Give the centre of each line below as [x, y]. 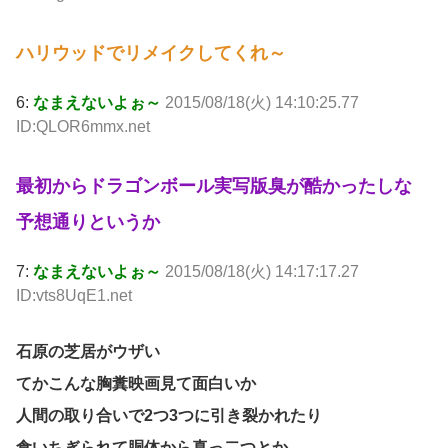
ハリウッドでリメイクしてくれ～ [151, 52]
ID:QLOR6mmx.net [83, 126]
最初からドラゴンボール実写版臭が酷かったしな [214, 185]
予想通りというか [88, 221]
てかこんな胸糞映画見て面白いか [136, 384]
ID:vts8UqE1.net [74, 295]
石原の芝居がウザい [88, 352]
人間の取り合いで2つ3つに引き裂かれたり [169, 416]
